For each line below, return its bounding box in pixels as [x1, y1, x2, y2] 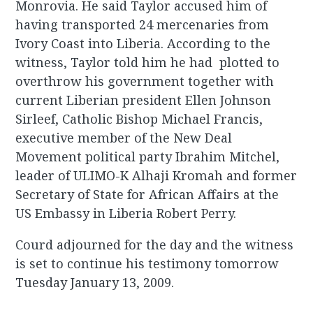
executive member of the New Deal [15, 129, 233, 147]
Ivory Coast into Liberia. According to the [15, 35, 271, 52]
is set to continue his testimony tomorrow [15, 255, 279, 272]
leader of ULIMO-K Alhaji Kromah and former [15, 167, 298, 184]
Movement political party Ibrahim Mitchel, [15, 148, 280, 166]
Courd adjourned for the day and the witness [15, 236, 294, 254]
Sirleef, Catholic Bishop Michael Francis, [15, 110, 263, 128]
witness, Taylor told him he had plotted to [15, 54, 280, 71]
